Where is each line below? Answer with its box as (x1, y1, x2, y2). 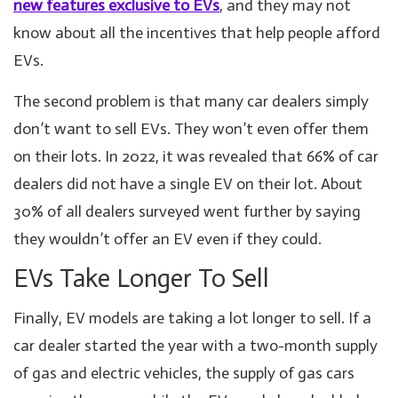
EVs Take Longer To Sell (13, 262, 269, 294)
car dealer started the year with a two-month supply (13, 335, 378, 355)
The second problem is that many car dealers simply (13, 91, 369, 111)
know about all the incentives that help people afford (13, 22, 380, 43)
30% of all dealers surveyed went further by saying (13, 201, 361, 221)
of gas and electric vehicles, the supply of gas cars (13, 362, 354, 383)
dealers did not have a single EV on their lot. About (13, 173, 362, 194)
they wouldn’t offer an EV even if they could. (13, 228, 322, 249)
